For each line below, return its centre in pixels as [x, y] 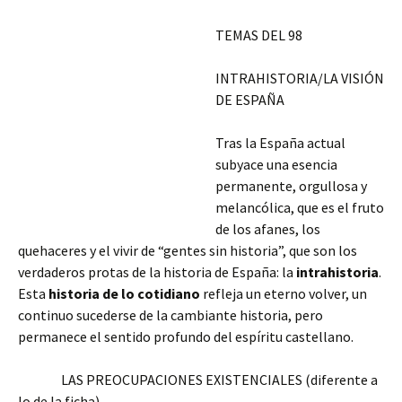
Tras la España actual [280, 143]
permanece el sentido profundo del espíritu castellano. [186, 336]
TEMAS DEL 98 [259, 35]
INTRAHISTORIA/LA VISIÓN [300, 78]
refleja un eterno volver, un [284, 293]
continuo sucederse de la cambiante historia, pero [170, 315]
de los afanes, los [268, 229]
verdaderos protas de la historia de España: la [157, 272]
